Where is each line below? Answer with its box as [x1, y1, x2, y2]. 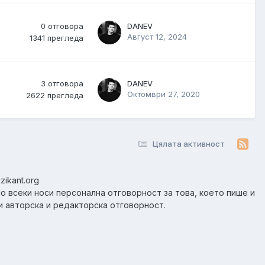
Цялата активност [153, 138, 225, 148]
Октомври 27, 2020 [127, 89, 200, 99]
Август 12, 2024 [127, 32, 187, 42]
